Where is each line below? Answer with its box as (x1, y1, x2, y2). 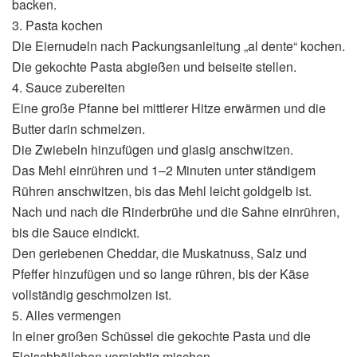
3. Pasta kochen (12, 15, 103, 34)
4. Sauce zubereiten (12, 77, 125, 96)
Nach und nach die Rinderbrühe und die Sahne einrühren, (12, 202, 339, 221)
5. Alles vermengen (12, 305, 121, 324)
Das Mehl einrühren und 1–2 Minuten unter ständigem (12, 160, 316, 179)
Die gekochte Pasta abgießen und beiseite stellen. (12, 57, 296, 76)
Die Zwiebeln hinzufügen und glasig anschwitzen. (12, 139, 293, 159)
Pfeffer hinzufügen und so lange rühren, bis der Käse (12, 264, 309, 283)
